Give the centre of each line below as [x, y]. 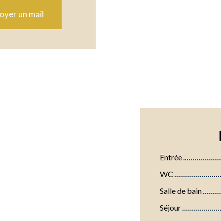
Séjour [170, 207]
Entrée [171, 157]
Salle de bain [181, 190]
